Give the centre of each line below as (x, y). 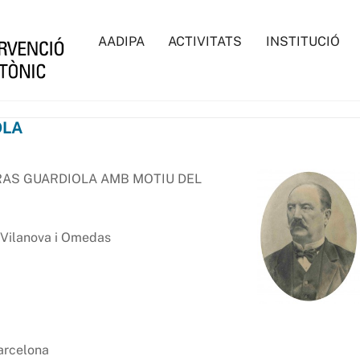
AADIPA (121, 41)
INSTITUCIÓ (303, 41)
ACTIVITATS (205, 41)
